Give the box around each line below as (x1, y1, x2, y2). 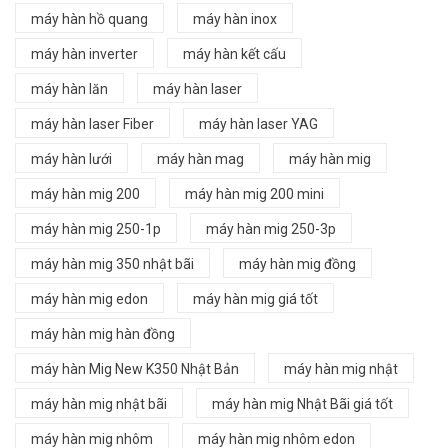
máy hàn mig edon (31, 290, 148, 307)
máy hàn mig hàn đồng (31, 325, 175, 342)
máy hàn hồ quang (31, 10, 148, 27)
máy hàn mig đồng (239, 255, 356, 272)
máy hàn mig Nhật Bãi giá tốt (212, 395, 393, 412)
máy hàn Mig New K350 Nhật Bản (31, 360, 239, 377)
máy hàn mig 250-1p (31, 220, 161, 237)
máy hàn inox (193, 10, 277, 27)
